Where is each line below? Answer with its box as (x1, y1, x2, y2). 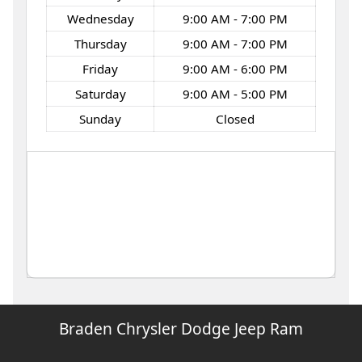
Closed (215, 110, 255, 127)
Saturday (74, 85, 126, 102)
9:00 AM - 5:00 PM (182, 85, 288, 102)
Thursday (74, 35, 127, 52)
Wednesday (66, 10, 134, 27)
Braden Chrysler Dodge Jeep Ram (59, 317, 303, 339)
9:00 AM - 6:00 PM (182, 60, 288, 77)
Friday (82, 60, 118, 77)
